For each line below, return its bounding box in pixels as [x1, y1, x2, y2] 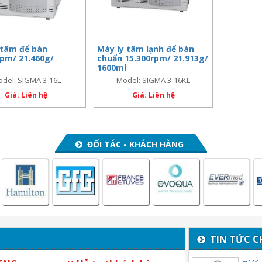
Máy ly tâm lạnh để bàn [97, 43, 195, 55]
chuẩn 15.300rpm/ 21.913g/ [97, 53, 209, 64]
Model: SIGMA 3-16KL [116, 75, 191, 86]
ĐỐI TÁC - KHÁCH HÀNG [82, 139, 184, 150]
